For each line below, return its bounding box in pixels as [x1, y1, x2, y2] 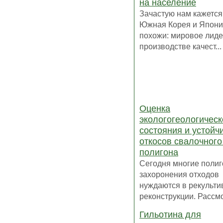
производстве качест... [139, 41, 222, 51]
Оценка [139, 103, 170, 113]
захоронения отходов [139, 169, 219, 179]
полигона [139, 147, 178, 157]
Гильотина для [139, 209, 201, 220]
